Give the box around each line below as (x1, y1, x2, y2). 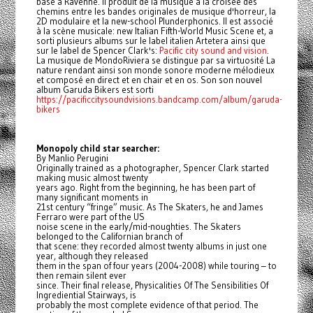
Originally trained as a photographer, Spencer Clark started (36, 162, 269, 174)
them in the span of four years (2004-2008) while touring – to (36, 260, 277, 272)
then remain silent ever (36, 270, 126, 282)
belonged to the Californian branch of (36, 231, 182, 242)
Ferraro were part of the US (36, 211, 145, 223)
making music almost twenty (36, 172, 148, 184)
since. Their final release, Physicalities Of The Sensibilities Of (36, 279, 268, 291)
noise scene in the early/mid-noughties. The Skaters (36, 221, 241, 233)
